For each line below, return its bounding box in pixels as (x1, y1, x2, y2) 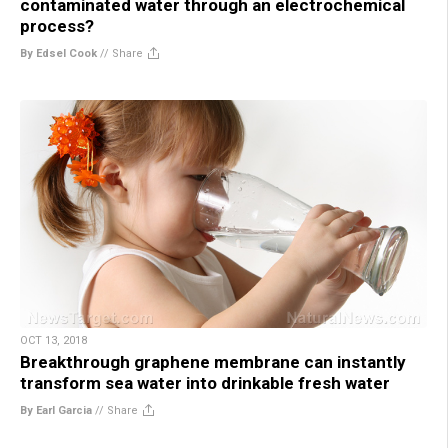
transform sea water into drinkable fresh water (20, 373, 390, 394)
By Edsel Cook (20, 46, 97, 60)
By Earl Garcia (20, 404, 92, 418)
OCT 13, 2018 (20, 334, 87, 348)
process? (20, 15, 94, 36)
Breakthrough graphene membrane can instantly (20, 352, 406, 373)
